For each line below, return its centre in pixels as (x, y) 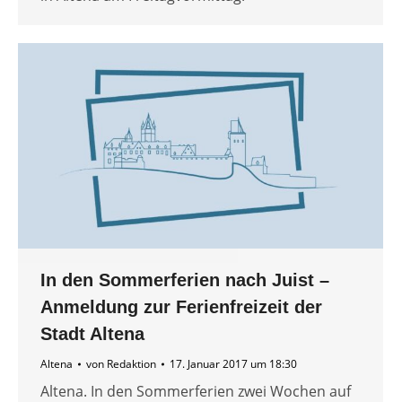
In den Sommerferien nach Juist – (185, 280)
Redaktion (131, 364)
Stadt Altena (92, 334)
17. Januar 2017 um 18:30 (233, 364)
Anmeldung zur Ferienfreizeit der (181, 307)
